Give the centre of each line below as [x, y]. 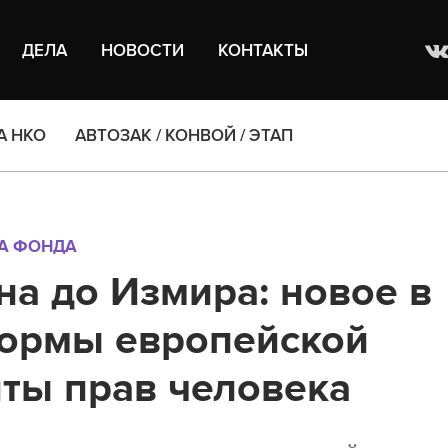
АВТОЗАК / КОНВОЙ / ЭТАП [184, 135]
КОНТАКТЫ [263, 50]
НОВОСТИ [143, 50]
